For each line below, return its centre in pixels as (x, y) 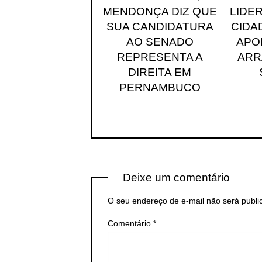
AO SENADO (160, 42)
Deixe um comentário (177, 177)
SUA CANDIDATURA (160, 26)
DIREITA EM (160, 72)
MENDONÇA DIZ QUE (160, 11)
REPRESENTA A (160, 57)
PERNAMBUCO (160, 87)
